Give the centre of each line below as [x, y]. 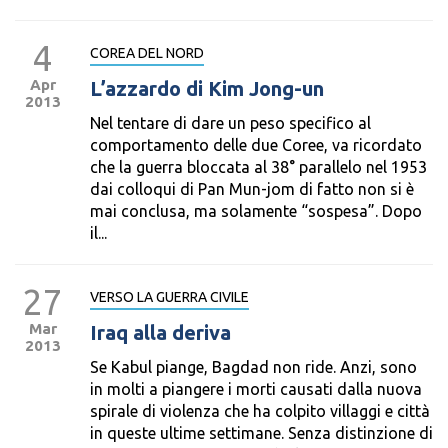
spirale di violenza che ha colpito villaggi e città [260, 411]
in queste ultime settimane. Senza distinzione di [261, 433]
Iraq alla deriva [160, 332]
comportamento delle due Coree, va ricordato [256, 145]
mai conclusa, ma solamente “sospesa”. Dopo [256, 211]
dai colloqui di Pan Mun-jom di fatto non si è [252, 189]
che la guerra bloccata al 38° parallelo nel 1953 [258, 167]
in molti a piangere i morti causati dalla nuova [256, 389]
